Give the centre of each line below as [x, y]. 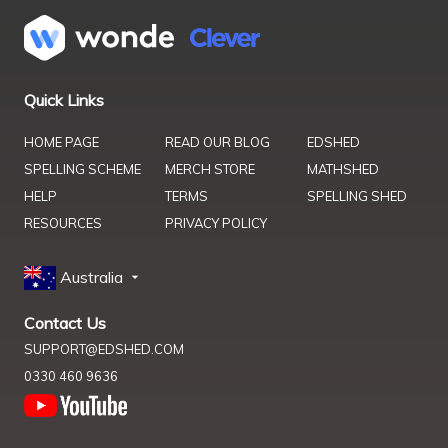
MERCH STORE [210, 168]
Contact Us [65, 323]
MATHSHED [342, 168]
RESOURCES [63, 222]
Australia [93, 276]
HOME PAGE [61, 141]
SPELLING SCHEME [82, 168]
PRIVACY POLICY [216, 222]
